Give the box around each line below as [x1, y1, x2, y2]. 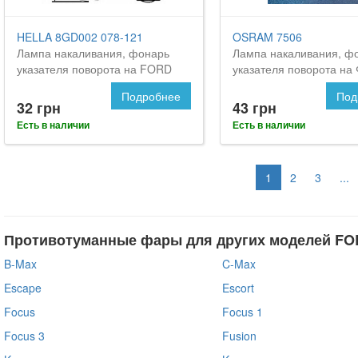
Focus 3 [4, 327, 45, 344]
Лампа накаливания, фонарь [17, 44, 169, 61]
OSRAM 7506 [232, 28, 302, 45]
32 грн [17, 97, 61, 118]
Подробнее [121, 87, 181, 104]
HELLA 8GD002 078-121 [17, 28, 143, 45]
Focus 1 [221, 303, 263, 320]
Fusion [221, 327, 257, 344]
